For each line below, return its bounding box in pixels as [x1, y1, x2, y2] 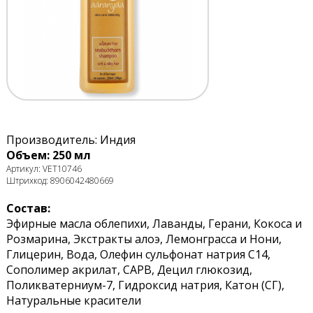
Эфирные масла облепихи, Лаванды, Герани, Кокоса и [6, 216, 302, 232]
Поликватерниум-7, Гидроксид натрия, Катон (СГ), [6, 277, 284, 293]
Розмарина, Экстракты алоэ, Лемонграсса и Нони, [6, 231, 282, 247]
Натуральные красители [6, 293, 141, 309]
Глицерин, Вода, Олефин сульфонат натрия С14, [6, 247, 270, 263]
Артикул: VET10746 [6, 163, 82, 175]
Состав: [6, 201, 50, 217]
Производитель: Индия [6, 132, 136, 148]
